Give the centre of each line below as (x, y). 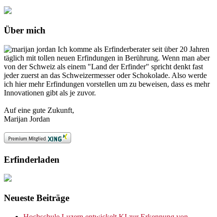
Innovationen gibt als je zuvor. (50, 93)
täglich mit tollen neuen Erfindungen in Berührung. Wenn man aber (107, 58)
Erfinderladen (32, 159)
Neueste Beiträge (37, 198)
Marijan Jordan (27, 119)
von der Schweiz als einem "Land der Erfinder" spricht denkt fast (103, 66)
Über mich (25, 31)
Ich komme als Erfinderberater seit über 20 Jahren (133, 49)
